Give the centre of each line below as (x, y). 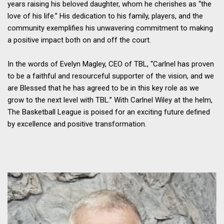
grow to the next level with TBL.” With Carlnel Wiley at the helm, (110, 100)
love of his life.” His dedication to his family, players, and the (105, 16)
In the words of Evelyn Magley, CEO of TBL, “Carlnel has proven (111, 64)
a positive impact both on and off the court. (79, 40)
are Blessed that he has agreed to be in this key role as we (103, 88)
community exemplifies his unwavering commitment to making (110, 28)
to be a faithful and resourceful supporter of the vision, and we (111, 76)
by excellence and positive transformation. (77, 124)
